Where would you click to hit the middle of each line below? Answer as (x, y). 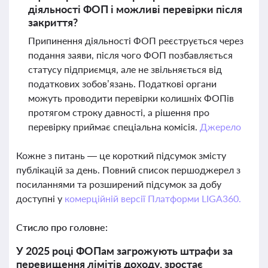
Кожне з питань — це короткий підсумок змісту (121, 155)
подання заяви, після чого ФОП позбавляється (130, 55)
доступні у (40, 198)
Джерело (220, 127)
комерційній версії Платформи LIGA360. (153, 198)
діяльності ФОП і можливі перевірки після (135, 9)
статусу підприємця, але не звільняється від (125, 69)
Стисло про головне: (62, 227)
